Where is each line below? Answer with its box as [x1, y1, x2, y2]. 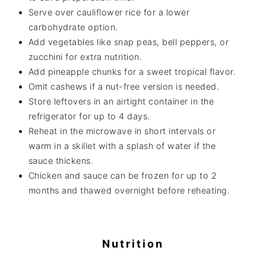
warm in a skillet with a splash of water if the [28, 140, 216, 151]
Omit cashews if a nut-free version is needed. [28, 81, 220, 91]
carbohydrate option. [28, 21, 118, 32]
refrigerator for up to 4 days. [28, 110, 150, 121]
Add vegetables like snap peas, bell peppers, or [28, 36, 229, 47]
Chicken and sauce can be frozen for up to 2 [28, 170, 217, 180]
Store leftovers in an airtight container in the [28, 96, 214, 106]
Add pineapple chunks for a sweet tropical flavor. [28, 66, 236, 77]
